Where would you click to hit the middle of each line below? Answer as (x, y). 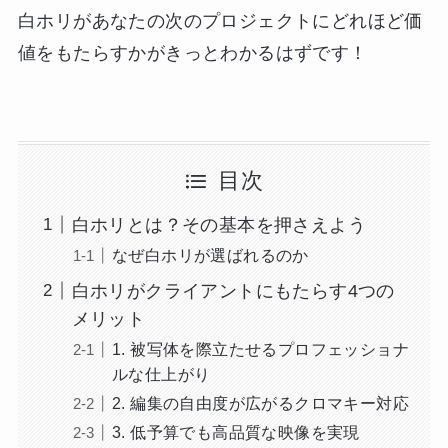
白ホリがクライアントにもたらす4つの (233, 290)
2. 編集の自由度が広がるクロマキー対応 (260, 402)
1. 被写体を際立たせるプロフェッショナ (260, 348)
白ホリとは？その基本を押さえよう (219, 224)
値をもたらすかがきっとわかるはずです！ (192, 52)
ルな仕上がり (161, 373)
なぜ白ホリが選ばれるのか (210, 254)
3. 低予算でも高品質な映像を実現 (235, 431)
